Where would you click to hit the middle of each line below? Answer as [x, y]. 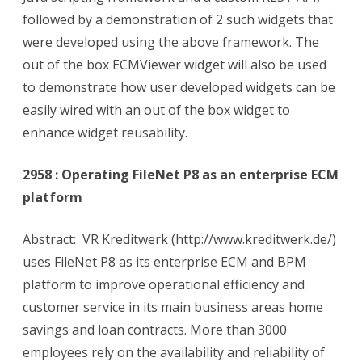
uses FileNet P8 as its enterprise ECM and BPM [164, 262]
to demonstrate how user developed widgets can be [179, 88]
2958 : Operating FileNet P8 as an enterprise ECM [181, 175]
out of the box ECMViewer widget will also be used [175, 65]
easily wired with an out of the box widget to [156, 110]
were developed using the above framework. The [171, 42]
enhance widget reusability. [105, 133]
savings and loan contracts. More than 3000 [155, 330]
